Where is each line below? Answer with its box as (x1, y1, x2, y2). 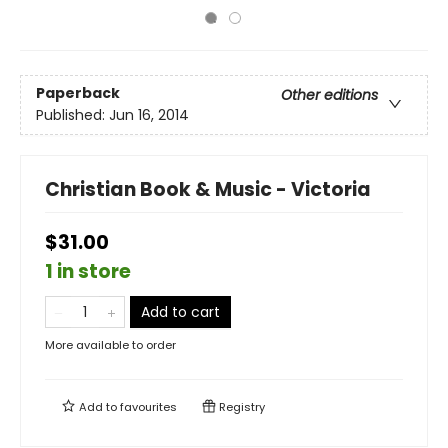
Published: (36, 105, 109, 126)
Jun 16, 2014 (109, 105, 189, 126)
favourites (120, 399, 177, 415)
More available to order (45, 337, 176, 353)
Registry (216, 399, 265, 415)
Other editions (281, 85, 378, 106)
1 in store (45, 258, 131, 285)
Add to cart (141, 302, 220, 322)
